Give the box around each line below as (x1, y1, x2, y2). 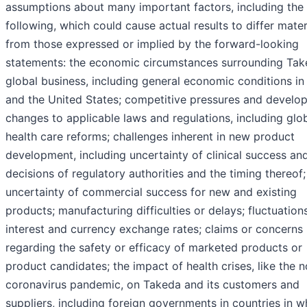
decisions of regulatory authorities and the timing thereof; (5, 167, 306, 181)
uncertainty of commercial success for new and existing (5, 185, 297, 199)
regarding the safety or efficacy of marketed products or (5, 241, 302, 255)
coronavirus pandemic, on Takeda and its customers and (5, 278, 299, 292)
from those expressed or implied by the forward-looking (5, 37, 299, 51)
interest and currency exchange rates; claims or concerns (5, 222, 303, 236)
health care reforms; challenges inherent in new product (5, 130, 295, 144)
